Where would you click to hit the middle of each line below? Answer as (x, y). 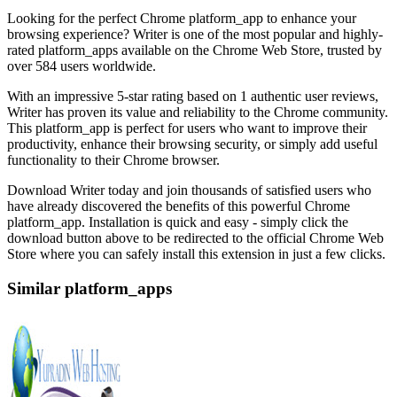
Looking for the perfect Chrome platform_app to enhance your (182, 18)
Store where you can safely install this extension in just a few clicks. (196, 254)
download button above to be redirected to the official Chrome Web (195, 238)
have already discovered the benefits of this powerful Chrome (179, 206)
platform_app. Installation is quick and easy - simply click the (178, 222)
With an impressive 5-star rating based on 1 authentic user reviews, (193, 96)
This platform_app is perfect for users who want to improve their (187, 128)
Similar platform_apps (90, 288)
